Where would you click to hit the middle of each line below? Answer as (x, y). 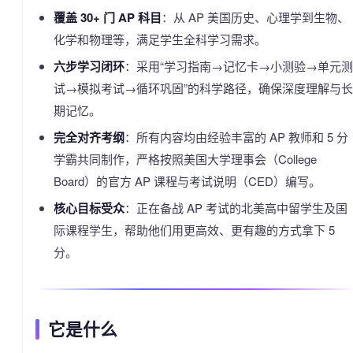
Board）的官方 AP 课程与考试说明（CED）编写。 (187, 181)
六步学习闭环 (89, 66)
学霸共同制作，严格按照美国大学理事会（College (185, 159)
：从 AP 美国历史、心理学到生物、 (255, 17)
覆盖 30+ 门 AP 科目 (107, 17)
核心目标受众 (89, 208)
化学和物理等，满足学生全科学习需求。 (160, 39)
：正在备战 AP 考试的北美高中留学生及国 (236, 208)
